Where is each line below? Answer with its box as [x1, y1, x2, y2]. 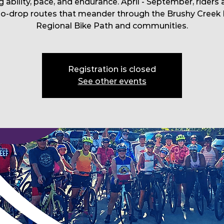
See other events [77, 76, 146, 86]
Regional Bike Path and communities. [36, 21, 188, 31]
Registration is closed [68, 64, 156, 74]
